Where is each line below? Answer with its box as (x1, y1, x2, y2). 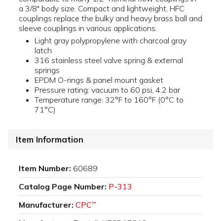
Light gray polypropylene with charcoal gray (35, 36, 186, 46)
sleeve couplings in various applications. (19, 23, 157, 34)
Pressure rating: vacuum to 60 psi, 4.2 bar (35, 85, 180, 95)
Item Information (16, 134, 83, 145)
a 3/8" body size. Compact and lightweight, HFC (19, 3, 184, 14)
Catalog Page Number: (19, 182, 107, 192)
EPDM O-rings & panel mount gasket (35, 75, 163, 85)
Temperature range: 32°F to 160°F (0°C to (35, 95, 184, 105)
